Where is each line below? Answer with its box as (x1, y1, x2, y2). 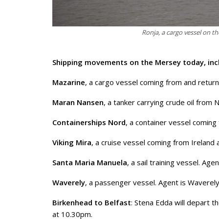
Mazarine (52, 77, 85, 88)
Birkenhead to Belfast (52, 197, 131, 208)
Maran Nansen (52, 97, 104, 108)
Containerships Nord (52, 117, 126, 128)
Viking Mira (52, 137, 91, 148)
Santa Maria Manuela (52, 157, 127, 168)
